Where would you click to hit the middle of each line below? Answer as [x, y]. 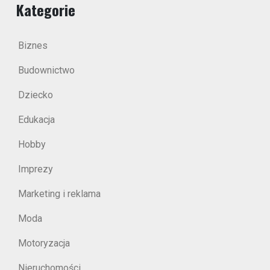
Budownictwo [46, 70]
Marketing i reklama [59, 194]
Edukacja [36, 120]
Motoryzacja [44, 243]
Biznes [33, 46]
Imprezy [36, 169]
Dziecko [36, 95]
